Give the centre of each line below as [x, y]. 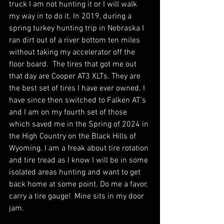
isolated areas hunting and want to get [76, 172]
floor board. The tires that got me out [74, 64]
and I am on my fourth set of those [69, 112]
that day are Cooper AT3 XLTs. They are [76, 76]
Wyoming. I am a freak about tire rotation [80, 148]
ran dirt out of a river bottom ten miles [75, 40]
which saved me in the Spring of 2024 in [80, 124]
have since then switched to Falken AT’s [78, 100]
